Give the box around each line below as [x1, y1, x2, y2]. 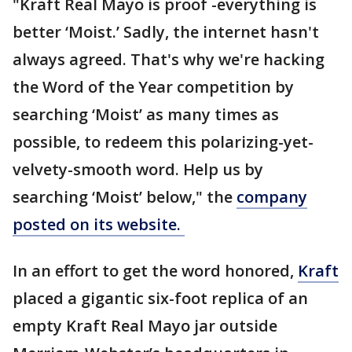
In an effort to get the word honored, [13, 260, 298, 282]
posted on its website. [13, 214, 185, 236]
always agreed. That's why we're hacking [13, 49, 324, 71]
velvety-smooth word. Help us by [13, 159, 263, 181]
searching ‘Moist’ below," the [13, 186, 236, 208]
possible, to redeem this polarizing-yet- [13, 131, 313, 153]
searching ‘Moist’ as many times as [13, 104, 279, 126]
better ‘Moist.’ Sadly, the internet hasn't [13, 21, 319, 43]
